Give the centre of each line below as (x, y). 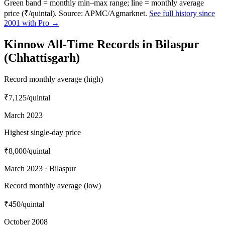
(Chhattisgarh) (42, 58)
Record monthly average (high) (53, 79)
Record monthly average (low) (52, 186)
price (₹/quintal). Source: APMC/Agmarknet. (76, 14)
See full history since (182, 14)
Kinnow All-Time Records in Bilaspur (102, 44)
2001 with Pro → (32, 23)
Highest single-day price (42, 132)
